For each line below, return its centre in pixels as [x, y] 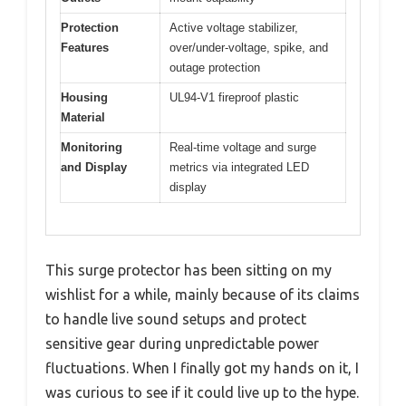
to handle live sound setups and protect [176, 319]
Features [85, 48]
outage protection [215, 68]
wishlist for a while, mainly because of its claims [203, 294]
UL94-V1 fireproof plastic [234, 98]
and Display [94, 168]
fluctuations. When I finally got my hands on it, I [202, 367]
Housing [84, 98]
